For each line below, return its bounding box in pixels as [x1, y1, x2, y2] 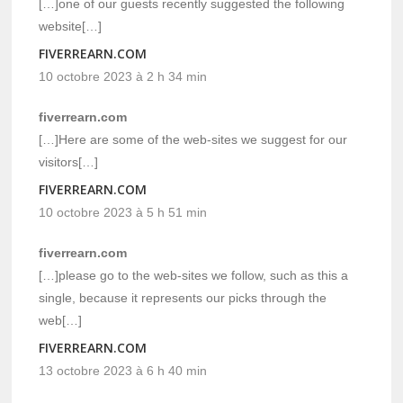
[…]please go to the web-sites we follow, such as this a [39, 268, 349, 283]
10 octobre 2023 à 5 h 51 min [39, 205, 208, 220]
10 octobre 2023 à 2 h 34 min [39, 69, 208, 85]
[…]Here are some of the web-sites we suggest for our [39, 132, 348, 148]
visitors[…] [39, 155, 99, 170]
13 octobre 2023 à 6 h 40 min [39, 363, 208, 379]
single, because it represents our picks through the [39, 291, 327, 306]
